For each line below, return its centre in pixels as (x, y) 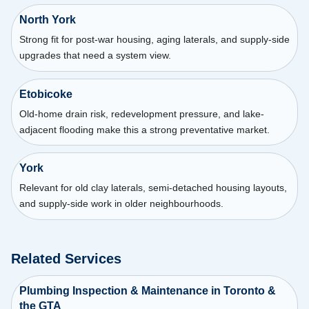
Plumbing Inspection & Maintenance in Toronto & (147, 290)
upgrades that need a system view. (95, 55)
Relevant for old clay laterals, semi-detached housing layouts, (153, 188)
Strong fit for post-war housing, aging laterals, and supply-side (154, 39)
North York (47, 19)
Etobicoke (46, 94)
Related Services (66, 258)
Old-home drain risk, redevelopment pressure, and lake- (141, 113)
